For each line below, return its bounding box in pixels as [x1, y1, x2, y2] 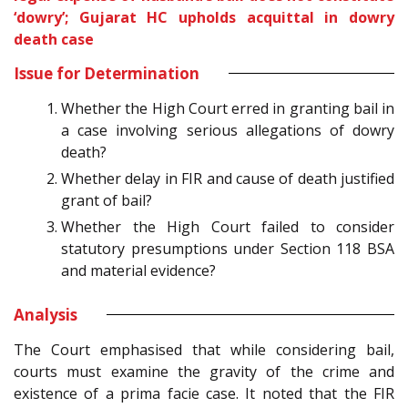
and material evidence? [61, 260, 216, 280]
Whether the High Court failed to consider [61, 216, 394, 237]
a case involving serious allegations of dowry [61, 119, 394, 140]
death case [14, 28, 94, 49]
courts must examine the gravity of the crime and [14, 361, 394, 382]
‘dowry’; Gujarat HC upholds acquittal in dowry [14, 6, 394, 27]
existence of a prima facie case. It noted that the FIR [14, 382, 394, 403]
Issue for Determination [14, 62, 199, 84]
